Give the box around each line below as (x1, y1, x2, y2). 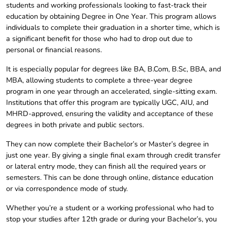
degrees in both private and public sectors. (6, 120, 144, 130)
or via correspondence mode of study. (6, 183, 128, 194)
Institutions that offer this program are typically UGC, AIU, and (6, 97, 208, 108)
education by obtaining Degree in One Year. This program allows (6, 11, 216, 22)
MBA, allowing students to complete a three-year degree (6, 75, 193, 86)
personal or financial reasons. (6, 45, 102, 55)
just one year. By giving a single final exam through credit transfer (6, 150, 220, 161)
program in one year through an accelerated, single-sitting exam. (6, 86, 217, 97)
